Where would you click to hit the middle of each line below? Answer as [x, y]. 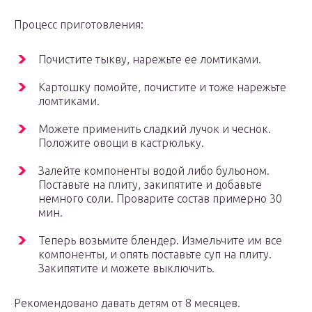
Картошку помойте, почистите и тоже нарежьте [162, 87]
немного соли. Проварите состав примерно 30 [160, 199]
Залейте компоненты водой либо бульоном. [154, 171]
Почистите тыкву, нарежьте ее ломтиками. [150, 60]
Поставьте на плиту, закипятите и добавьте [150, 185]
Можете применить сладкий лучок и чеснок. [155, 129]
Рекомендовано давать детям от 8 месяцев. [127, 303]
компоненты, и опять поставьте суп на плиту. [155, 255]
